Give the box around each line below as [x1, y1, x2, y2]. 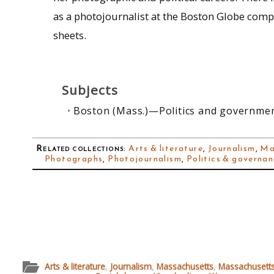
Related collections [36, 141, 124, 155]
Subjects [61, 81, 118, 98]
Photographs [45, 152, 103, 165]
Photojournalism [108, 152, 182, 165]
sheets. [53, 28, 86, 43]
